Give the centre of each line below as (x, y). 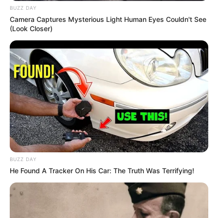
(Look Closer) (31, 28)
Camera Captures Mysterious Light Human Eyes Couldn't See (108, 19)
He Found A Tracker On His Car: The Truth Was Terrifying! (102, 170)
